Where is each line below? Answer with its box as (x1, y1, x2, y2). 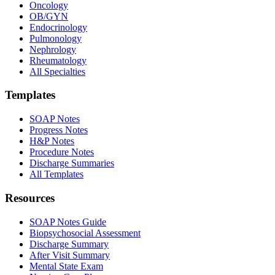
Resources (5, 191, 55, 204)
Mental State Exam (29, 260, 103, 271)
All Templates (29, 169, 83, 180)
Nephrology (29, 44, 76, 55)
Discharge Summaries (29, 158, 114, 169)
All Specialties (29, 66, 85, 77)
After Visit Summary (29, 249, 110, 260)
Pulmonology (29, 33, 82, 44)
